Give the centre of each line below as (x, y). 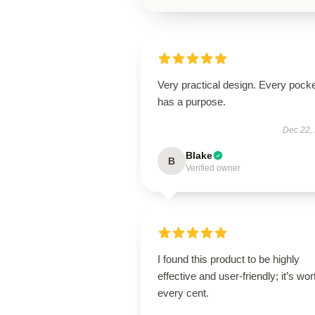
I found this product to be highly (229, 259)
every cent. (183, 293)
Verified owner (213, 168)
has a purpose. (192, 102)
